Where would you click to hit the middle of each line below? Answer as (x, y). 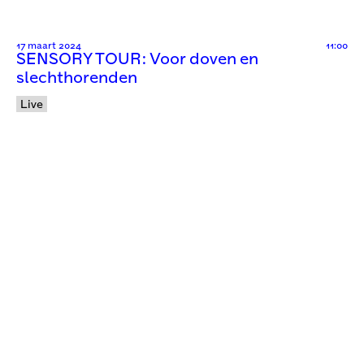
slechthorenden (77, 78)
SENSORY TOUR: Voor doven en (137, 59)
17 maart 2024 (49, 45)
